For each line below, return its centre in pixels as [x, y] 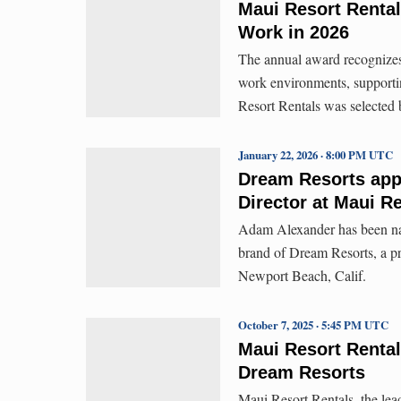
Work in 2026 [294, 32]
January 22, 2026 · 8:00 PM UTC [316, 154]
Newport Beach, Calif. [302, 275]
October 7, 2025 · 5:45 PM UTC [313, 324]
